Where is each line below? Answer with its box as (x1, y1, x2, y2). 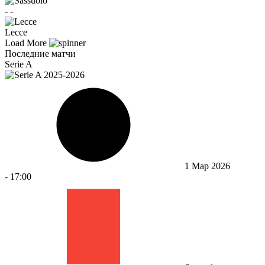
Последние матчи (5, 48, 76, 59)
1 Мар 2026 (185, 160, 230, 171)
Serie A (5, 59, 33, 69)
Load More (5, 37, 49, 48)
